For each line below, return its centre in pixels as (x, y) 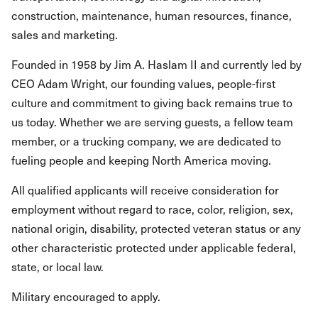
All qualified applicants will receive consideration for (145, 190)
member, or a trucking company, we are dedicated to (146, 141)
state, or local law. (57, 266)
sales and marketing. (65, 34)
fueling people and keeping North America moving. (141, 160)
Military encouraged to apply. (86, 296)
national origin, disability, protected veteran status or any (156, 228)
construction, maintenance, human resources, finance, (152, 15)
